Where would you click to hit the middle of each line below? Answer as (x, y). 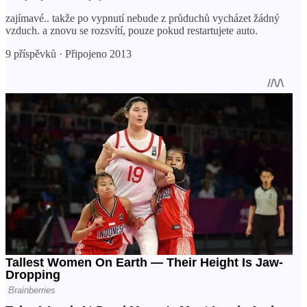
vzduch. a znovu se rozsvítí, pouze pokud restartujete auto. (132, 30)
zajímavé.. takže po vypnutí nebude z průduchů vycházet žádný (143, 18)
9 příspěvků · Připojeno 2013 (69, 53)
